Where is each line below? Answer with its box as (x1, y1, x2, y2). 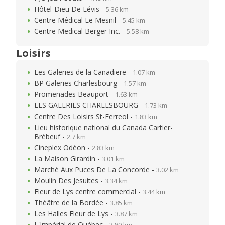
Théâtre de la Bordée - (34, 198, 110, 207)
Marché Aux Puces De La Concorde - (34, 165, 156, 174)
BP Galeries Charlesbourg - (34, 78, 124, 88)
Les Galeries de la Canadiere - (34, 67, 133, 77)
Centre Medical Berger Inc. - (34, 26, 127, 36)
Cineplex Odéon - (34, 143, 92, 152)
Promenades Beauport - (34, 89, 115, 99)
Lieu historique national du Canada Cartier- (34, 123, 173, 132)
